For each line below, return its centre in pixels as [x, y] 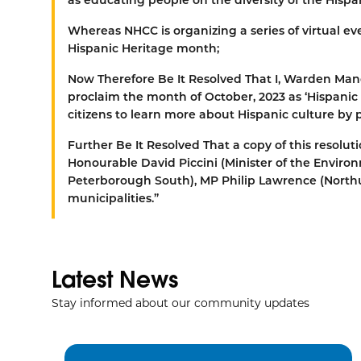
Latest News [115, 279]
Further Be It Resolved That [150, 145]
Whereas [96, 30]
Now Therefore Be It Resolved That [171, 79]
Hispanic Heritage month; [143, 48]
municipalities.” [113, 198]
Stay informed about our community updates [180, 303]
